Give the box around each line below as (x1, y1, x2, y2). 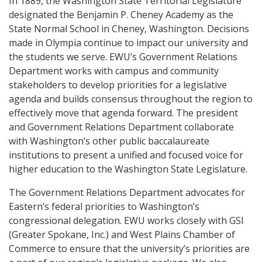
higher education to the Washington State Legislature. (9, 163, 247, 175)
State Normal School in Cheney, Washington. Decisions (9, 22, 249, 35)
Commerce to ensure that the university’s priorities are (9, 242, 250, 255)
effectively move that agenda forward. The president (9, 106, 238, 119)
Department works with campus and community (9, 64, 219, 77)
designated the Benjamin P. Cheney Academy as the (9, 8, 233, 21)
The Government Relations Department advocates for (9, 186, 245, 199)
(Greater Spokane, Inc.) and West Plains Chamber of (9, 228, 235, 241)
